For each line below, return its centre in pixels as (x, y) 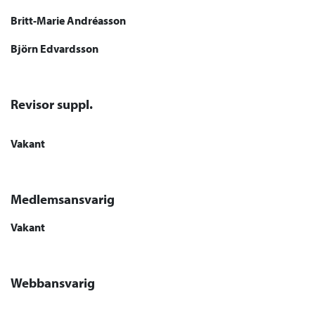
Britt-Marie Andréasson (68, 20)
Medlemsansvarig (63, 199)
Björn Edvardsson (54, 49)
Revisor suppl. (52, 104)
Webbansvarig (53, 283)
